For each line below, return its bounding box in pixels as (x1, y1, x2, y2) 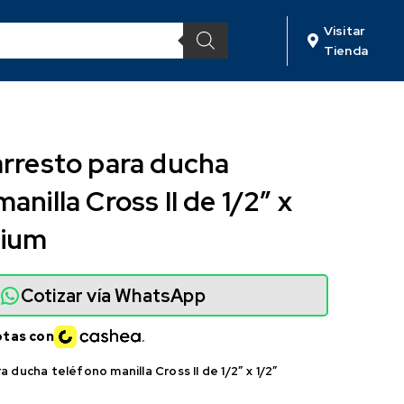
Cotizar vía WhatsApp (20, 283, 206, 308)
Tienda (323, 42, 368, 59)
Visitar (323, 23, 366, 39)
